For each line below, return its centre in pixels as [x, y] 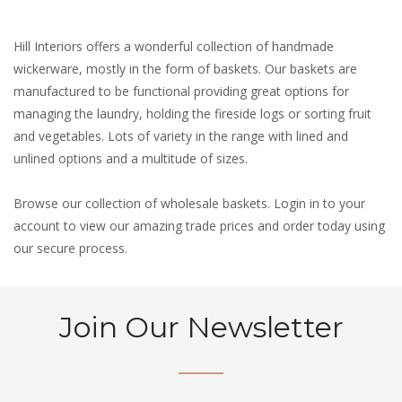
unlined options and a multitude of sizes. [131, 158]
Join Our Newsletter [201, 327]
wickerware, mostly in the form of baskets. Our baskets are [185, 69]
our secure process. [70, 248]
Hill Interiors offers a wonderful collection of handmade [174, 46]
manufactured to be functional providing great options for [181, 91]
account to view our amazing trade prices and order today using [199, 226]
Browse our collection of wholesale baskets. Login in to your [189, 203]
